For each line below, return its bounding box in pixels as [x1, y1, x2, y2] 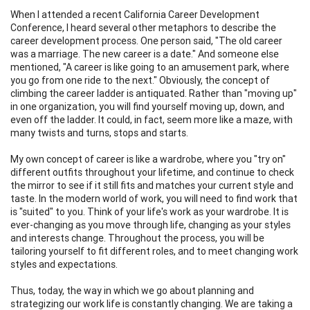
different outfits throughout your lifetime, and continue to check [10, 165, 294, 179]
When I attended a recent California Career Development [10, 8, 259, 21]
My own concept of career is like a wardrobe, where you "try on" [10, 152, 286, 165]
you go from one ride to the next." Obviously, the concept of [10, 73, 270, 86]
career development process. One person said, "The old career [10, 34, 282, 47]
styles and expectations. [10, 257, 118, 271]
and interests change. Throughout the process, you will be [10, 231, 264, 244]
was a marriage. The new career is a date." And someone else [10, 47, 279, 60]
